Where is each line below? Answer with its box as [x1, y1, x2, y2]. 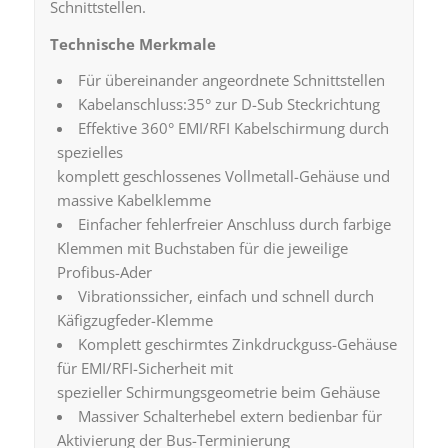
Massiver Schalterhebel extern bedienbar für [77, 406, 382, 427]
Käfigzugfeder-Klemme [56, 310, 213, 331]
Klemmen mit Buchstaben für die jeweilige [56, 238, 348, 259]
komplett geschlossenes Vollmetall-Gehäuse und [56, 166, 390, 187]
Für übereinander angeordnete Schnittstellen [77, 70, 385, 91]
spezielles [56, 142, 123, 163]
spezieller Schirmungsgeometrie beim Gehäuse [56, 382, 380, 403]
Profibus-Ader [56, 262, 152, 283]
